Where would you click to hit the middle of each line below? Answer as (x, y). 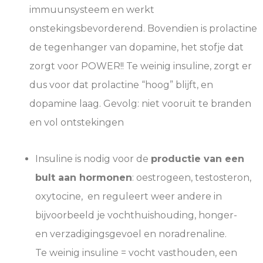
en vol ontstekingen (77, 123)
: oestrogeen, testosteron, (192, 178)
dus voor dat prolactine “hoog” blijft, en (121, 85)
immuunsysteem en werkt (92, 10)
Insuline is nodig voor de (93, 159)
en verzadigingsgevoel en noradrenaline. (131, 234)
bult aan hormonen (84, 178)
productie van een (198, 159)
